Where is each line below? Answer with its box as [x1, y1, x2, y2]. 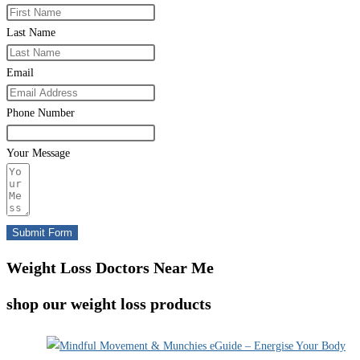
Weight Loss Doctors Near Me [6, 259, 214, 277]
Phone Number [6, 107, 75, 120]
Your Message [6, 147, 70, 160]
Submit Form [12, 227, 72, 239]
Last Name [6, 27, 55, 39]
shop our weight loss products [6, 294, 211, 313]
